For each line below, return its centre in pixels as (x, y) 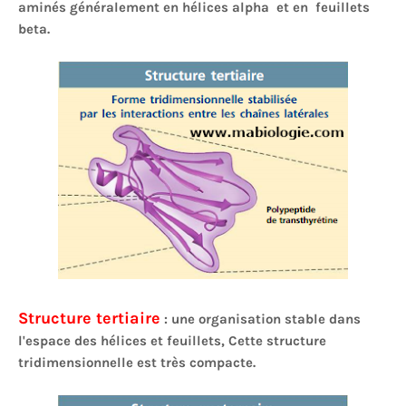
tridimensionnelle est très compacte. (137, 362)
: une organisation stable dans (261, 319)
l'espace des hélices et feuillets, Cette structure (172, 341)
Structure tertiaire (89, 318)
